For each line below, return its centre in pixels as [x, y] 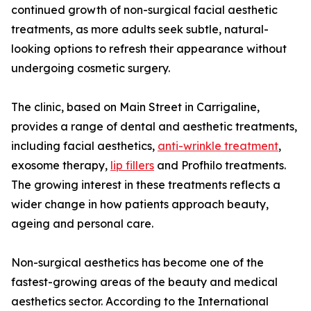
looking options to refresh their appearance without [149, 49]
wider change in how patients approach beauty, [140, 204]
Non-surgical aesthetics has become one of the [137, 263]
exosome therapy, [61, 166]
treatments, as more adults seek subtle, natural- [140, 30]
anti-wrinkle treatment [218, 146]
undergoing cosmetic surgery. [91, 68]
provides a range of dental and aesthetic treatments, [154, 127]
